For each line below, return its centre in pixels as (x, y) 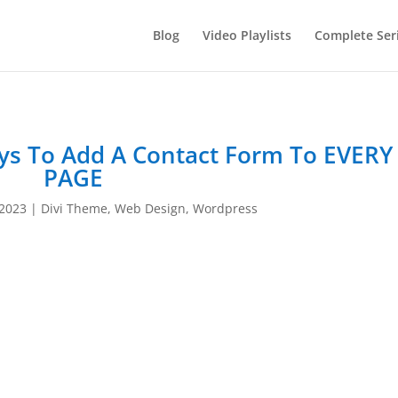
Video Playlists (247, 35)
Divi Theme (74, 208)
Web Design (150, 208)
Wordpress (225, 208)
